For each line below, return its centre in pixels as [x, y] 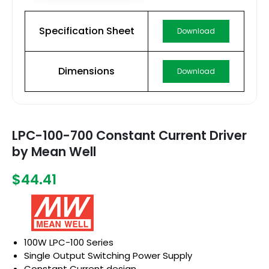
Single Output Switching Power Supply [108, 255]
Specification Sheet [86, 31]
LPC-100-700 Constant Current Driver [129, 135]
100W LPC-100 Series [69, 242]
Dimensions [86, 71]
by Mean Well [54, 151]
